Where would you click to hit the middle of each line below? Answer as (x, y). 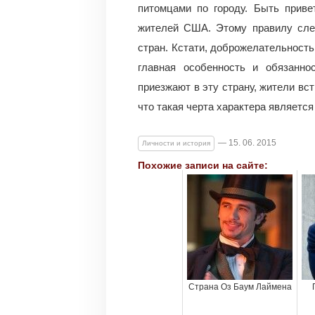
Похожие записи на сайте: (203, 165)
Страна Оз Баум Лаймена (240, 287)
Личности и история (176, 143)
